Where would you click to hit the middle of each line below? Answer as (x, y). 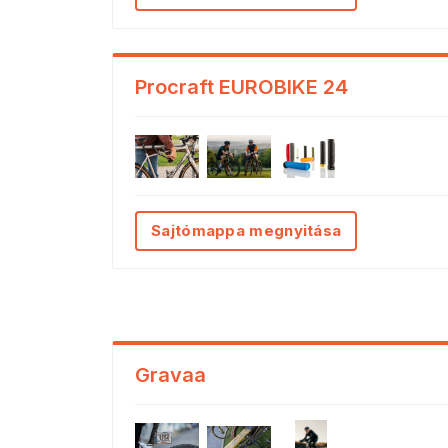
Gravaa (170, 375)
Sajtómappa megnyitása (246, 231)
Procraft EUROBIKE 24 (241, 87)
